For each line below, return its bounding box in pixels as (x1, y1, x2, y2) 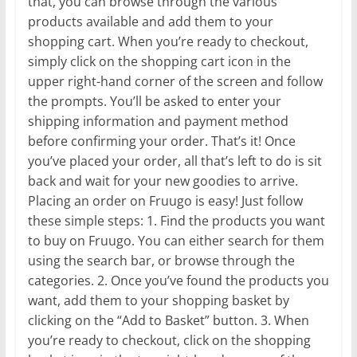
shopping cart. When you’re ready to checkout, (27, 33, 308, 51)
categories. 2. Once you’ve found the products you (27, 272, 329, 290)
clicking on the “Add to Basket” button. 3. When (27, 312, 309, 330)
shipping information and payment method (27, 112, 288, 131)
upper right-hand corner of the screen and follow (27, 73, 323, 91)
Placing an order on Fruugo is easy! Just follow (27, 192, 303, 210)
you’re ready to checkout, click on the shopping (27, 331, 311, 350)
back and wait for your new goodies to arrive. (27, 172, 298, 190)
